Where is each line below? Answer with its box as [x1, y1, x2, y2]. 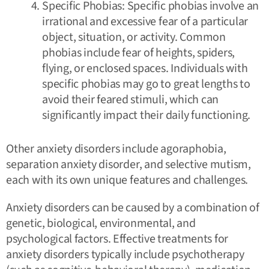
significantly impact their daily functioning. [42, 106, 251, 124]
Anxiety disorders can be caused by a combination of [6, 199, 259, 216]
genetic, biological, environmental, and [6, 214, 196, 232]
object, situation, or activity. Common [42, 28, 226, 46]
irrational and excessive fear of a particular [42, 13, 249, 30]
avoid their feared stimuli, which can [42, 91, 219, 108]
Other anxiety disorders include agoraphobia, [6, 140, 226, 157]
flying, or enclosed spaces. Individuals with [42, 59, 248, 77]
